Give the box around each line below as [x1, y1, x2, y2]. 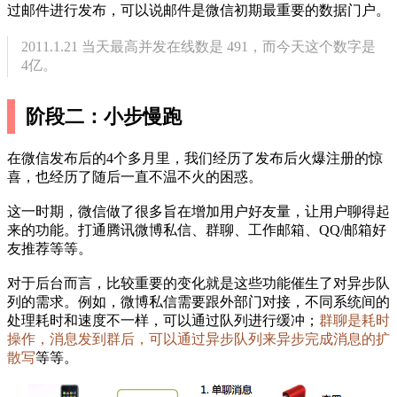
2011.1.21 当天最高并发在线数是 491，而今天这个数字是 [21, 39, 377, 55]
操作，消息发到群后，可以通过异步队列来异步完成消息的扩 [7, 331, 390, 347]
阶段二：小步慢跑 [26, 105, 183, 128]
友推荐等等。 [7, 241, 92, 257]
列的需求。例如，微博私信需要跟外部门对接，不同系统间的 [7, 294, 390, 310]
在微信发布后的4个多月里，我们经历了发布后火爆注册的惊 [7, 151, 383, 167]
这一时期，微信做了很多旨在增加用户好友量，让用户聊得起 [7, 204, 390, 220]
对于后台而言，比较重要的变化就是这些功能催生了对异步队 [7, 276, 390, 292]
